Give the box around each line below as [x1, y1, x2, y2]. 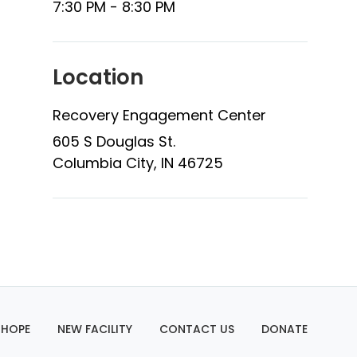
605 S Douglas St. [53, 131, 175, 151]
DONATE [261, 321, 308, 338]
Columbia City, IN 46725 [53, 153, 223, 173]
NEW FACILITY [57, 321, 132, 338]
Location [53, 63, 143, 92]
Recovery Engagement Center [53, 105, 266, 125]
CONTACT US [159, 321, 234, 338]
